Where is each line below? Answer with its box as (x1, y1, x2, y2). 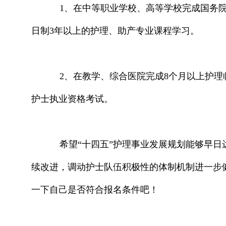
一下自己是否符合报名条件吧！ (31, 184, 158, 195)
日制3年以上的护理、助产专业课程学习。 (31, 25, 199, 36)
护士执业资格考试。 (31, 93, 113, 104)
